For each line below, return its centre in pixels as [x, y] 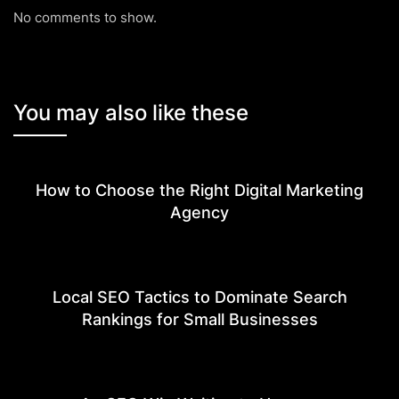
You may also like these [131, 112]
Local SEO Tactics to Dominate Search [199, 297]
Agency [199, 212]
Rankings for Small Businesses [199, 319]
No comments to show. [85, 17]
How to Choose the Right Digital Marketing [199, 190]
